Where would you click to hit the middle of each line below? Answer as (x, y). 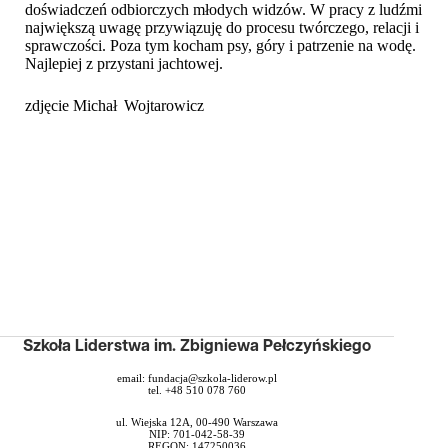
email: (133, 377)
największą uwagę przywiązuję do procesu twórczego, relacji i (222, 27)
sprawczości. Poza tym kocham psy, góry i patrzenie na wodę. (220, 45)
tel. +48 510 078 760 (197, 389)
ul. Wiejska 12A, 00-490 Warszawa (197, 421)
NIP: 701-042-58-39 (197, 433)
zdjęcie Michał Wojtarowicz (114, 105)
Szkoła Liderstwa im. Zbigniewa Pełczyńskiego (197, 347)
